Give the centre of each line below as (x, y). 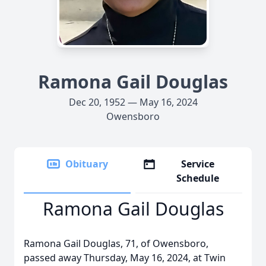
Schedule (198, 178)
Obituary (87, 164)
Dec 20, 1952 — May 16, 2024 (133, 102)
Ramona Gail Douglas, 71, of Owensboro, (116, 243)
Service (198, 164)
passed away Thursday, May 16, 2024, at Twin (125, 258)
